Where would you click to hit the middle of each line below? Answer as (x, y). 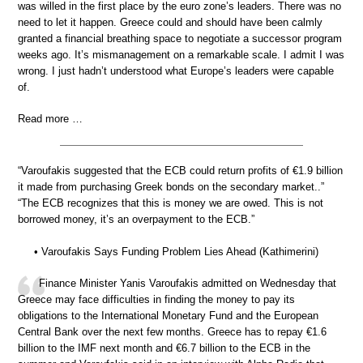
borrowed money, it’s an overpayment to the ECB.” (136, 220)
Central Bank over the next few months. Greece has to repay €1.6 (172, 332)
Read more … (50, 119)
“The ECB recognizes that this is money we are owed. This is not (171, 203)
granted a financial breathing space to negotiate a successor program (180, 38)
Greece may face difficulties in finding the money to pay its (156, 300)
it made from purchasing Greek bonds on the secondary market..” (171, 187)
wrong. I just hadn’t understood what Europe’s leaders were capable (176, 70)
